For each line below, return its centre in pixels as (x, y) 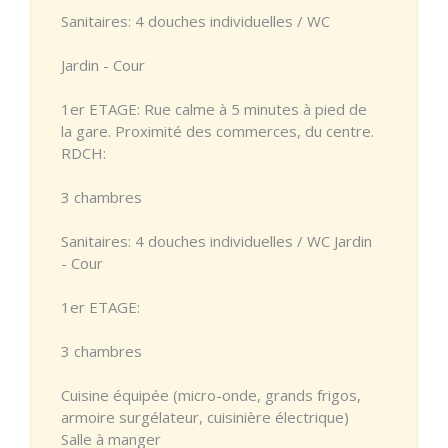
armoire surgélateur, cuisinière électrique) (205, 416)
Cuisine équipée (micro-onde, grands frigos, (211, 394)
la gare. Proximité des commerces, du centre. (217, 130)
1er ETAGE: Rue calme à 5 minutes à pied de (214, 108)
